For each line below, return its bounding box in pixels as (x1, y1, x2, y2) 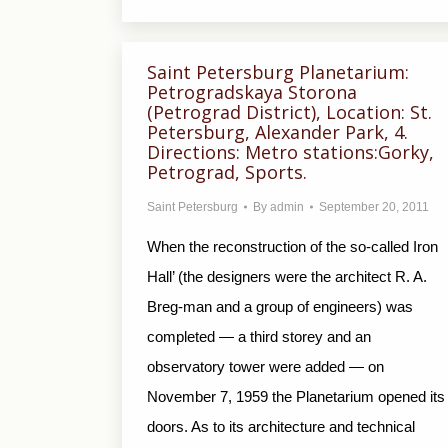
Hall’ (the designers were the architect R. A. (147, 268, 427, 285)
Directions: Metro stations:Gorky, (147, 140, 434, 164)
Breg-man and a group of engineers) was (147, 298, 413, 315)
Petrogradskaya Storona (147, 80, 357, 104)
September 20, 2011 (319, 200, 429, 214)
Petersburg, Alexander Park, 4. (147, 120, 408, 144)
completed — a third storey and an (147, 328, 371, 345)
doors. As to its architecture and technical (147, 418, 415, 435)
